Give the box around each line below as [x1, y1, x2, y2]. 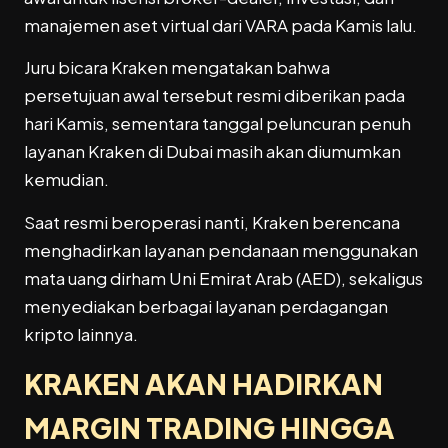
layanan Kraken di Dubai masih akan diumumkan [24, 140, 401, 163]
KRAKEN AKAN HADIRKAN [24, 365, 383, 401]
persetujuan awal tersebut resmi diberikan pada [24, 84, 405, 107]
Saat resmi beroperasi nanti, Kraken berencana [24, 210, 400, 233]
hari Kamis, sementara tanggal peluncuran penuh [24, 112, 411, 135]
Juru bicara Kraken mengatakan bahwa [24, 56, 330, 79]
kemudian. [24, 168, 109, 191]
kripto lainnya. [24, 322, 138, 345]
